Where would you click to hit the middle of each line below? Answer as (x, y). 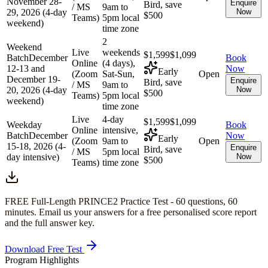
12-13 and (26, 68)
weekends (121, 52)
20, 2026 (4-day (37, 90)
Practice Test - (147, 201)
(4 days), (119, 63)
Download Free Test (45, 249)
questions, (207, 201)
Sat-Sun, (118, 74)
